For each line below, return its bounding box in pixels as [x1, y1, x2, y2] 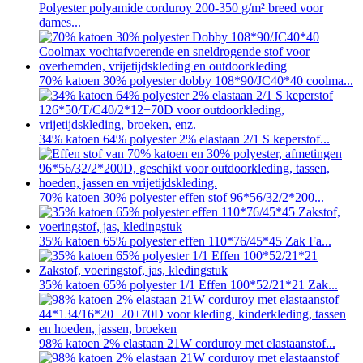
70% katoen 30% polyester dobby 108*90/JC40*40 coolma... [39, 74, 353, 88]
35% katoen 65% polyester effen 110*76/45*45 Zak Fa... [39, 234, 331, 249]
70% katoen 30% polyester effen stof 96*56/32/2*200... [39, 190, 324, 205]
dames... [39, 15, 81, 30]
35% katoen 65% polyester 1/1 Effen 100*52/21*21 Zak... [39, 278, 338, 293]
